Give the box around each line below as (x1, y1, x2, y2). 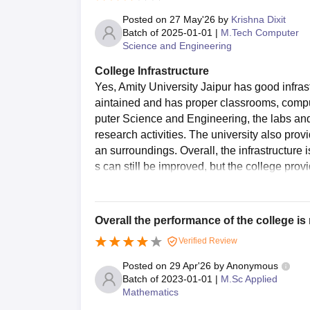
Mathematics (122, 286, 179, 298)
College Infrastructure (95, 65, 209, 77)
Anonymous (226, 260, 278, 272)
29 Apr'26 (170, 260, 211, 272)
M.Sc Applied (221, 273, 277, 285)
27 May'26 (170, 14, 215, 26)
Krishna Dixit (231, 14, 286, 26)
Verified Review (176, 236, 237, 246)
